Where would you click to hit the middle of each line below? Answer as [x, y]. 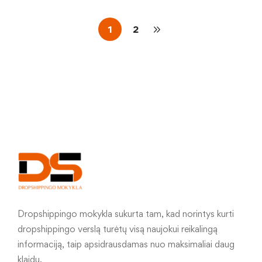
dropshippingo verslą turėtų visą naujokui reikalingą [118, 229]
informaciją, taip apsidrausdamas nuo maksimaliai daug [126, 244]
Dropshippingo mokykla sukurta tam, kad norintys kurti [126, 214]
